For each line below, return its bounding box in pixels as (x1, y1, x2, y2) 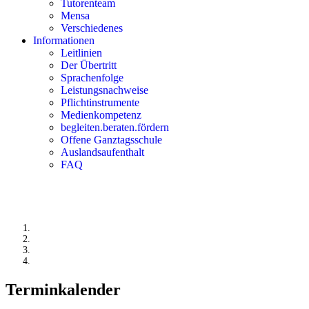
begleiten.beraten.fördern (61, 121, 169, 133)
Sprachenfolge (61, 72, 123, 83)
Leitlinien (61, 47, 102, 59)
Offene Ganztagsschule (61, 134, 162, 146)
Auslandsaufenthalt (61, 146, 144, 158)
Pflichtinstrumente (61, 97, 139, 108)
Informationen (33, 34, 94, 46)
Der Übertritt (61, 59, 117, 71)
